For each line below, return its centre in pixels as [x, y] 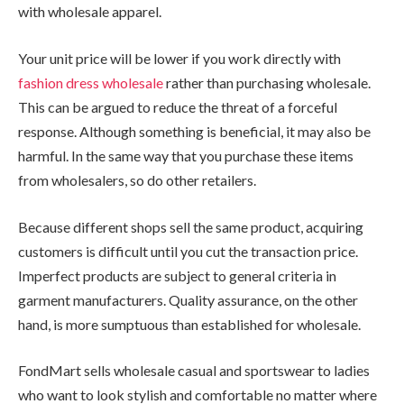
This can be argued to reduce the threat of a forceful [178, 106]
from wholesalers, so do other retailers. [137, 179]
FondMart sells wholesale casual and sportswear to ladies [194, 371]
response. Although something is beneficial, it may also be [194, 131]
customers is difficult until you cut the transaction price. [188, 251]
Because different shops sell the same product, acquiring [191, 226]
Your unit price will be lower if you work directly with [179, 58]
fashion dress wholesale [91, 82]
